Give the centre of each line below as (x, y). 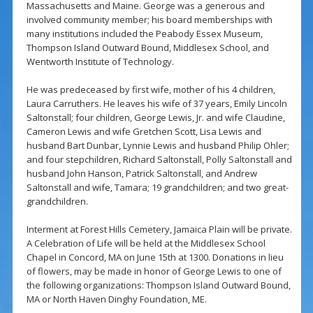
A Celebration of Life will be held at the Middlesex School (146, 243)
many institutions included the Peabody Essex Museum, (144, 34)
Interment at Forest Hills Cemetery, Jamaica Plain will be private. (159, 230)
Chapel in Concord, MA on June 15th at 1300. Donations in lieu (155, 257)
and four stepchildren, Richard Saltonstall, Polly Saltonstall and (159, 160)
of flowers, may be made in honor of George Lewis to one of (154, 271)
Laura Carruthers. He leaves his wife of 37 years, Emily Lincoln (156, 104)
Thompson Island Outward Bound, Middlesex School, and (147, 48)
